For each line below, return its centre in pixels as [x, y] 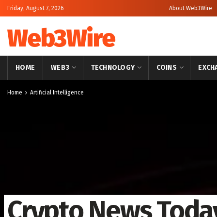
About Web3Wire [191, 8]
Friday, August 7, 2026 [36, 8]
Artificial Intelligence [57, 93]
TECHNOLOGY [113, 68]
